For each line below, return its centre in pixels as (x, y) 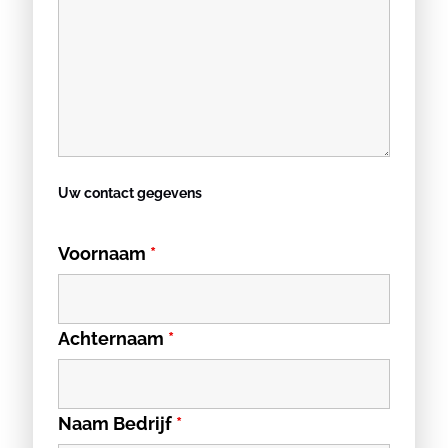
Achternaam (113, 338)
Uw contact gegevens (130, 193)
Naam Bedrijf (117, 423)
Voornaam (104, 253)
